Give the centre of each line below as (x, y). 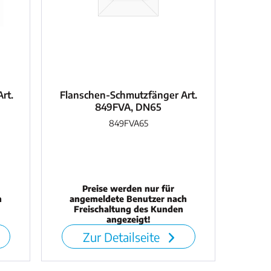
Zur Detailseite (122, 237)
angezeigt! (129, 220)
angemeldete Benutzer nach (129, 199)
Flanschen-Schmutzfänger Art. (128, 95)
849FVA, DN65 (129, 107)
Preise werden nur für (129, 189)
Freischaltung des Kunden (128, 209)
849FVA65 (128, 123)
